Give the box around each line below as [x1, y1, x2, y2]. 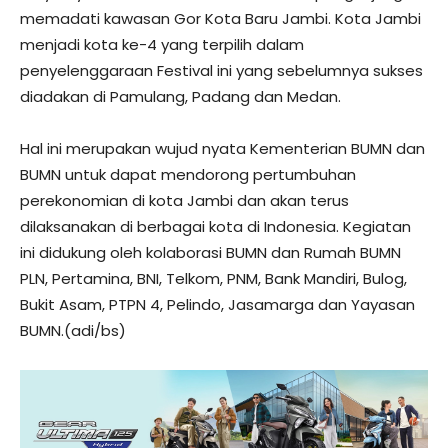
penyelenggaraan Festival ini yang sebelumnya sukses [20, 59, 423, 81]
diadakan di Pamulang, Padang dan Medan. [20, 85, 341, 107]
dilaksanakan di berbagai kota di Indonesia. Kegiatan [20, 215, 411, 237]
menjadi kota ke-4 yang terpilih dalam [20, 33, 304, 55]
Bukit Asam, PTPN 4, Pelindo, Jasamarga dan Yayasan [20, 293, 415, 315]
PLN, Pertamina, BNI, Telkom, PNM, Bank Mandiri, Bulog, [20, 267, 407, 289]
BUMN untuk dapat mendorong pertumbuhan [20, 163, 356, 185]
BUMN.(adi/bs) [20, 319, 126, 341]
